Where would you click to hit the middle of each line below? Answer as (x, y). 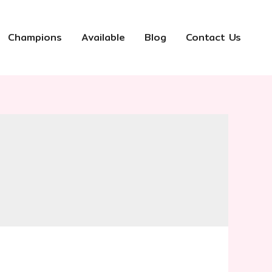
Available (103, 37)
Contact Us (213, 37)
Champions (35, 37)
